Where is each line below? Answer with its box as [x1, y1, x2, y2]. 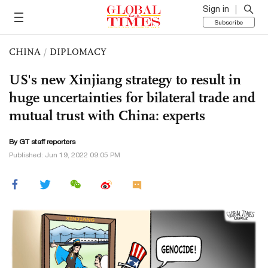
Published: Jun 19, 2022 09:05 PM [9, 151, 120, 159]
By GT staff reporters [9, 138, 75, 146]
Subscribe [215, 19, 243, 26]
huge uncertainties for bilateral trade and [9, 89, 255, 106]
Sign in [203, 4, 229, 14]
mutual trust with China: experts [9, 106, 205, 124]
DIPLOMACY [50, 46, 106, 57]
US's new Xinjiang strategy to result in [9, 71, 241, 89]
